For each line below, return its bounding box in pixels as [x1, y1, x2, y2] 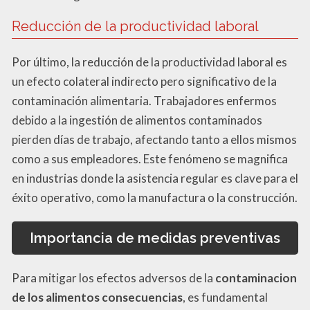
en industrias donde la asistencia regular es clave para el [12, 170, 298, 185]
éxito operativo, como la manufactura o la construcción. [12, 190, 298, 205]
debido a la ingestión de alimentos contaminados [12, 112, 262, 127]
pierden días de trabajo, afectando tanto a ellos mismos [12, 131, 297, 147]
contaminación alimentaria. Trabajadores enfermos [12, 93, 277, 108]
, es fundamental [183, 290, 268, 305]
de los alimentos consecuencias [12, 290, 183, 305]
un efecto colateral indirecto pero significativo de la [12, 73, 277, 89]
